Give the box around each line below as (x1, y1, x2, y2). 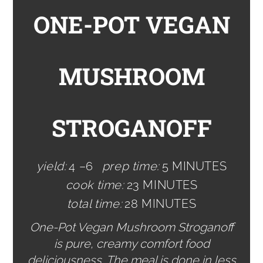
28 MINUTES (124, 197, 197, 211)
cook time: (65, 178, 124, 193)
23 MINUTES (126, 178, 198, 193)
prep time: (102, 159, 160, 174)
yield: (36, 159, 67, 174)
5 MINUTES (161, 159, 227, 174)
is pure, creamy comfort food (53, 237, 210, 251)
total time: (66, 197, 123, 211)
